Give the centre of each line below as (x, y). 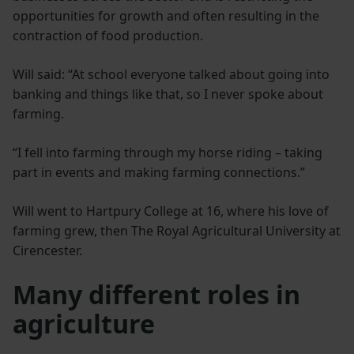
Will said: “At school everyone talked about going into (171, 74)
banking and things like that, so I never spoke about (168, 94)
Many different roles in (156, 294)
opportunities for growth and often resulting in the (166, 15)
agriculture (84, 323)
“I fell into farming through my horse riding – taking (168, 152)
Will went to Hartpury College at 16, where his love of (171, 211)
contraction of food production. (108, 35)
